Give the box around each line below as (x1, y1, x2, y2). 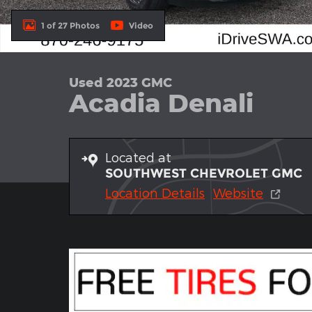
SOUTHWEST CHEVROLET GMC (105, 166, 302, 181)
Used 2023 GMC (69, 75, 172, 90)
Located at (105, 150, 171, 164)
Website (213, 185, 263, 200)
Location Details (105, 185, 205, 200)
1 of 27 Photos (41, 19, 100, 31)
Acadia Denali (69, 87, 253, 118)
